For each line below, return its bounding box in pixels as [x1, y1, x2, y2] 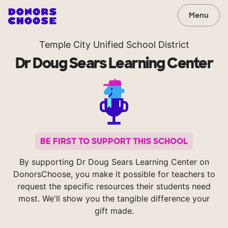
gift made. [94, 206, 134, 216]
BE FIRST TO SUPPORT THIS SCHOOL [40, 136, 188, 147]
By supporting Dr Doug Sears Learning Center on [19, 157, 209, 167]
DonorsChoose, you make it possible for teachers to [13, 169, 215, 180]
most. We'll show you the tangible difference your [18, 193, 210, 204]
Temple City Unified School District [39, 39, 189, 50]
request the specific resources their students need [17, 181, 211, 192]
